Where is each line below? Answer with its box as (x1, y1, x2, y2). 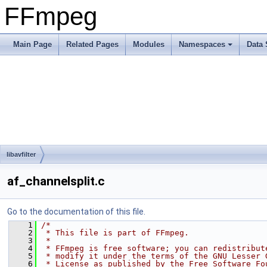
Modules (133, 40, 164, 49)
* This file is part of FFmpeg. (41, 228, 189, 237)
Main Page (13, 40, 52, 49)
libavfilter (7, 151, 36, 158)
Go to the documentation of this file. (7, 207, 145, 216)
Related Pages (66, 40, 119, 49)
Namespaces (179, 40, 225, 49)
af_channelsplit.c (7, 174, 105, 188)
